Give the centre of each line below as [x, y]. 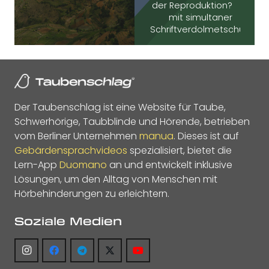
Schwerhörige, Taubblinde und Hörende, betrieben [132, 122]
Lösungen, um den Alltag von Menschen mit [116, 180]
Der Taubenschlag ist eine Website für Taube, [120, 107]
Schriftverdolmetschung [203, 30]
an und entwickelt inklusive [170, 165]
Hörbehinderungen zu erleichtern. [92, 194]
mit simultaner [201, 18]
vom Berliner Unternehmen [77, 136]
